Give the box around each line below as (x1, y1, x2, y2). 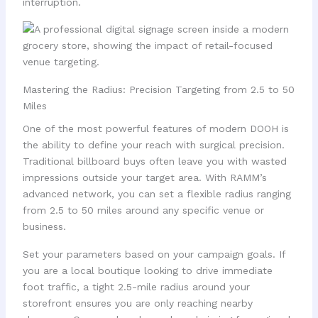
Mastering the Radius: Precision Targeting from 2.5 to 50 (22, 83, 295, 95)
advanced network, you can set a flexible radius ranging (22, 188, 291, 200)
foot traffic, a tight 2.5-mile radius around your (22, 280, 250, 292)
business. (22, 221, 66, 233)
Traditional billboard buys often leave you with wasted (22, 155, 287, 168)
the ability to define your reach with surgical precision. (22, 139, 285, 151)
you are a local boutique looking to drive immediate (22, 264, 273, 276)
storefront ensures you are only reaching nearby (22, 297, 253, 309)
